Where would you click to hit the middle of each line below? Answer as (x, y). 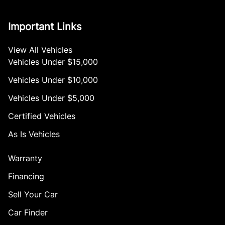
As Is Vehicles (34, 134)
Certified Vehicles (42, 116)
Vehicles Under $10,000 (53, 80)
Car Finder (28, 212)
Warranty (25, 158)
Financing (26, 176)
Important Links (45, 26)
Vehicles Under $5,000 (51, 98)
